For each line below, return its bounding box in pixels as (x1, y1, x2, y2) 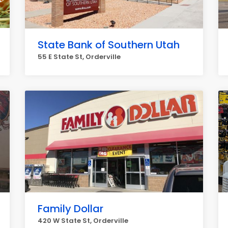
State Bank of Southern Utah (38, 38, 180, 52)
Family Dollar (38, 202, 103, 216)
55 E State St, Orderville (38, 52, 121, 62)
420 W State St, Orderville (38, 216, 128, 225)
